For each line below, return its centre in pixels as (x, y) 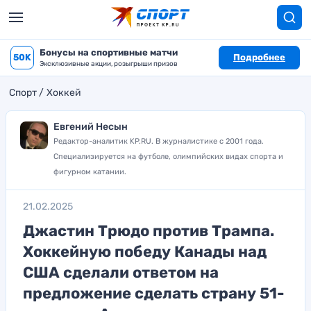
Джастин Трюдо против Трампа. (149, 231)
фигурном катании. (90, 172)
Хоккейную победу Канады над (145, 252)
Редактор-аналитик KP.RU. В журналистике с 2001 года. (159, 141)
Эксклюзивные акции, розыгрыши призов (109, 64)
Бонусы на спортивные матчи (109, 52)
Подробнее (259, 57)
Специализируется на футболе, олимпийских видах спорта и (168, 157)
